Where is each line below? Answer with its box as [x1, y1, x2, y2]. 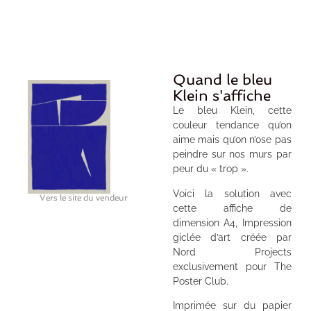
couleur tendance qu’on [172, 119, 292, 131]
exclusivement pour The [172, 260, 292, 272]
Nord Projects [172, 246, 292, 258]
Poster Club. [172, 275, 228, 287]
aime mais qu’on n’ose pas [172, 134, 292, 146]
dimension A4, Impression [172, 217, 292, 228]
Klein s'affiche [172, 87, 271, 105]
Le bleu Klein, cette [172, 105, 292, 117]
